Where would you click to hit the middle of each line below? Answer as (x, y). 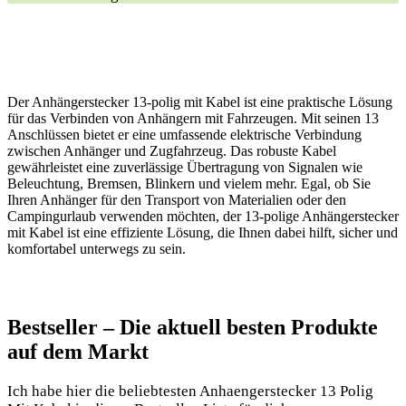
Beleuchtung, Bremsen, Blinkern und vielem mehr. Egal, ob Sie (189, 183)
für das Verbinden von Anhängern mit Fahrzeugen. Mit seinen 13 (193, 118)
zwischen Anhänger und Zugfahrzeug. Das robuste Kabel (172, 150)
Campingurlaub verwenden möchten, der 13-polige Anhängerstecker (203, 216)
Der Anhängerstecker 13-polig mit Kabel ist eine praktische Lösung (200, 101)
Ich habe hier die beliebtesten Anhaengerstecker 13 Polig (190, 391)
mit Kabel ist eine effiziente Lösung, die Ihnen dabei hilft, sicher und (203, 232)
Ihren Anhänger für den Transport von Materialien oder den (177, 199)
